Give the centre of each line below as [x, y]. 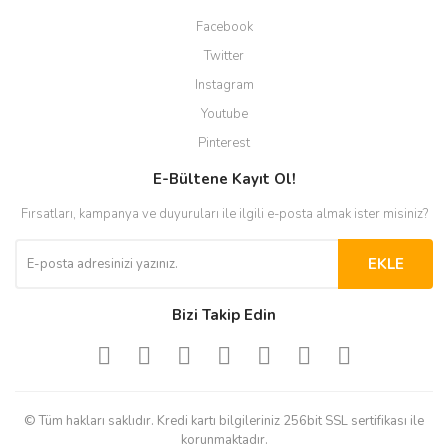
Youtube [224, 114]
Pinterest [224, 143]
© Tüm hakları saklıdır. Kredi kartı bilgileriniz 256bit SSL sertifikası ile [224, 421]
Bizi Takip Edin [224, 315]
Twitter [224, 56]
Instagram [224, 85]
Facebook [224, 27]
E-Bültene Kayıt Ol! [224, 179]
